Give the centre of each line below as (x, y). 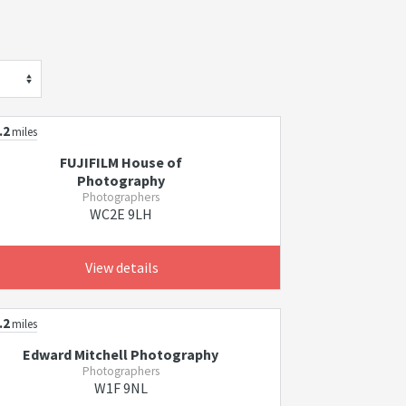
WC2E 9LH (121, 214)
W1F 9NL (121, 388)
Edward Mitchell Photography (121, 354)
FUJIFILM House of (121, 162)
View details (121, 267)
